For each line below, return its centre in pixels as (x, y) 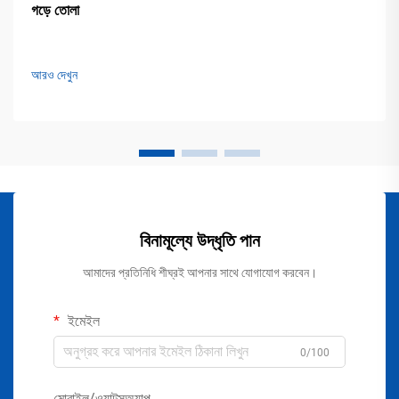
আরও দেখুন (54, 74)
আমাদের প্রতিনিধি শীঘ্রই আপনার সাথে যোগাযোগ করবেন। (199, 272)
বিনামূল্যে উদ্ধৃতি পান (199, 240)
